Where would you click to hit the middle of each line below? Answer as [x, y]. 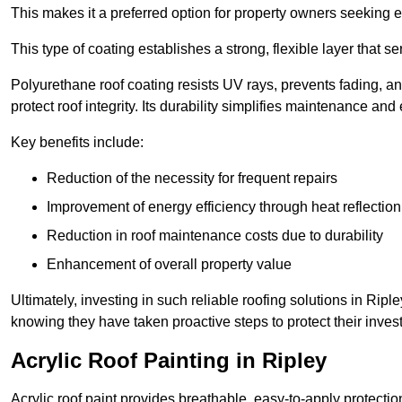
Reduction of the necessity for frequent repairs [192, 179]
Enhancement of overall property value [169, 265]
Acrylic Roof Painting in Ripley [169, 361]
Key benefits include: [77, 143]
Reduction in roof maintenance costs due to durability [215, 236]
